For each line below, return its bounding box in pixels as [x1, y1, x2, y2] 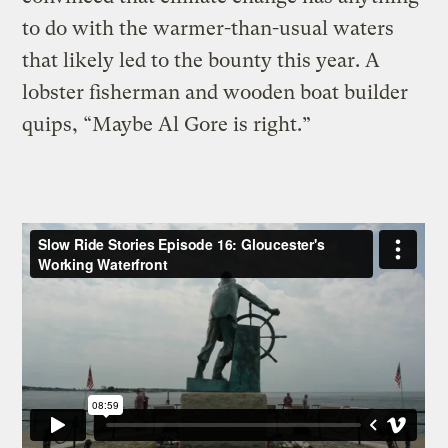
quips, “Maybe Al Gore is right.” [22, 112, 312, 136]
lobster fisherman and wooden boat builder [22, 80, 409, 104]
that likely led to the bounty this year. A [22, 48, 381, 72]
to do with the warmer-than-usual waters [22, 16, 395, 40]
